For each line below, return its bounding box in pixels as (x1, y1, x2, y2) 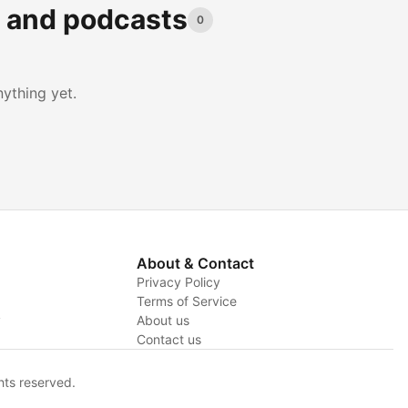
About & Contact (136, 254, 254, 272)
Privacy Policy (136, 274, 220, 290)
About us (136, 312, 189, 328)
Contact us (136, 331, 201, 347)
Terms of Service (136, 293, 237, 309)
